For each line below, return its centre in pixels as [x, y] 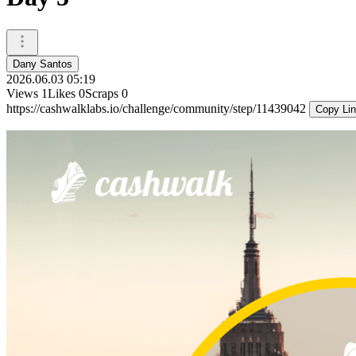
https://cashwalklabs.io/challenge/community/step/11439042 [158, 108]
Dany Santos [43, 64]
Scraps [102, 93]
